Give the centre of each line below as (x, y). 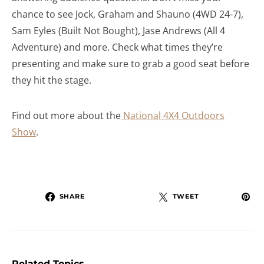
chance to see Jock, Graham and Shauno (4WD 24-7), (128, 14)
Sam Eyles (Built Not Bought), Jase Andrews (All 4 (118, 30)
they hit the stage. (52, 80)
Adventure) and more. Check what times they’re (117, 47)
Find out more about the (66, 115)
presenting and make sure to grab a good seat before (131, 63)
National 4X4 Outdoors (173, 115)
